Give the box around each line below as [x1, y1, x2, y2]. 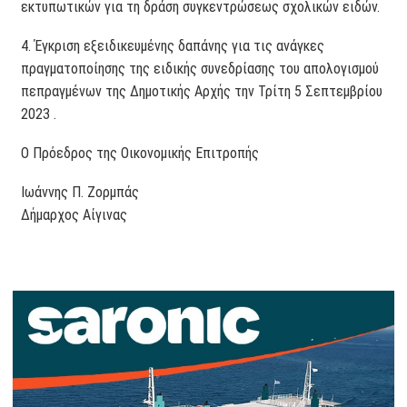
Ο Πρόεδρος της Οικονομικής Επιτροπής [21, 144, 260, 162]
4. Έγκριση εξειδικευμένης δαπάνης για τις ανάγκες [21, 36, 325, 55]
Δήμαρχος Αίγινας [21, 205, 128, 223]
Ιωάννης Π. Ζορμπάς [21, 183, 140, 201]
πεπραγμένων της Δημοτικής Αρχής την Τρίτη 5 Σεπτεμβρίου [21, 82, 383, 100]
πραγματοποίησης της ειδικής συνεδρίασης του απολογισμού [21, 59, 380, 77]
